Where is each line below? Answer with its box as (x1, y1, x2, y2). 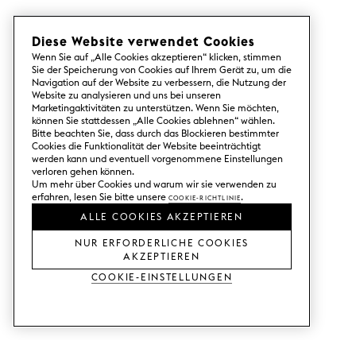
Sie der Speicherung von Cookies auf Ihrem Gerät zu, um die (32, 64, 292, 75)
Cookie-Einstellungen (91, 267, 233, 284)
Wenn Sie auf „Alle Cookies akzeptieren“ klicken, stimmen (32, 51, 281, 63)
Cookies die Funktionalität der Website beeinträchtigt (32, 140, 261, 152)
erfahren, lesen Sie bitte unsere (32, 191, 168, 203)
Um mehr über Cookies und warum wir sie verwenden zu (32, 178, 277, 190)
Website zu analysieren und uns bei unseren (32, 89, 221, 101)
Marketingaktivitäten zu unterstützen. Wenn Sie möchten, (32, 102, 279, 114)
